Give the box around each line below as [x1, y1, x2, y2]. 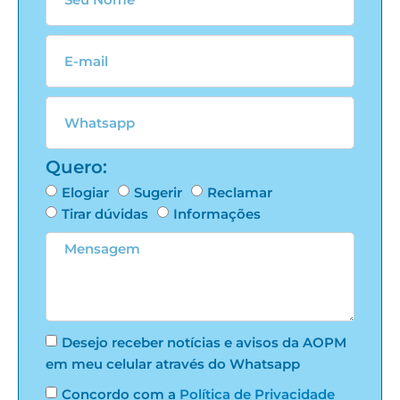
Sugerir [134, 183, 182, 201]
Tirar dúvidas [62, 204, 148, 222]
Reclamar [207, 183, 272, 201]
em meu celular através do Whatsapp [46, 354, 300, 372]
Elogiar [62, 183, 109, 201]
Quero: [46, 155, 107, 178]
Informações [173, 204, 261, 222]
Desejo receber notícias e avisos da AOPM [62, 333, 346, 351]
